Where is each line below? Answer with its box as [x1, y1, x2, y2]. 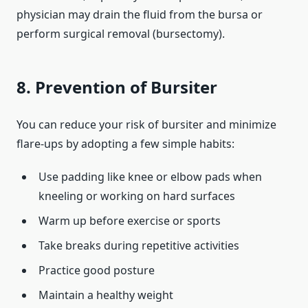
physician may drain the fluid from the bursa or [16, 7, 263, 23]
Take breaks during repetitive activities [38, 238, 239, 254]
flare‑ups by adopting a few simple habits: [16, 136, 234, 152]
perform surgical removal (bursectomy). [16, 26, 225, 42]
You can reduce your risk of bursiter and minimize [16, 117, 276, 133]
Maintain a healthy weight [38, 287, 173, 303]
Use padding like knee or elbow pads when [38, 169, 262, 185]
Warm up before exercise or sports [38, 213, 221, 229]
